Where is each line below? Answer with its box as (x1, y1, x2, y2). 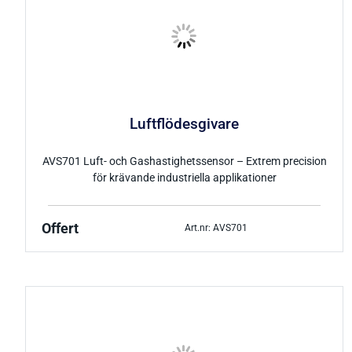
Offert (42, 220, 79, 236)
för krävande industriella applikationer (92, 170, 277, 185)
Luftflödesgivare (130, 115, 240, 134)
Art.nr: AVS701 (184, 222, 247, 234)
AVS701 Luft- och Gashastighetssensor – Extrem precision (42, 154, 327, 168)
